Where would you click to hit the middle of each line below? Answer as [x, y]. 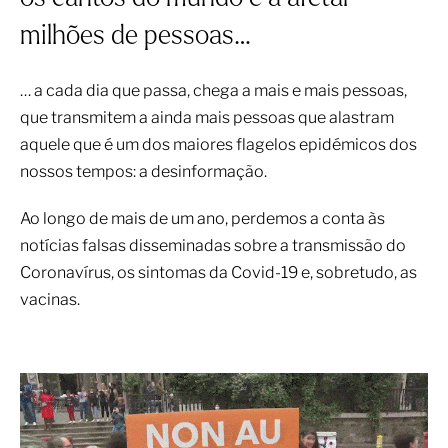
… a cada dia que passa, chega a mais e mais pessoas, [213, 90]
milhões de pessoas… [135, 37]
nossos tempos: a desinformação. [143, 171]
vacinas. [50, 299]
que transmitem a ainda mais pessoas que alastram [207, 117]
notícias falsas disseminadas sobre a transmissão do [213, 245]
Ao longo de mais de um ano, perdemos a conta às [202, 218]
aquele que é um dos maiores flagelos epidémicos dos [218, 144]
